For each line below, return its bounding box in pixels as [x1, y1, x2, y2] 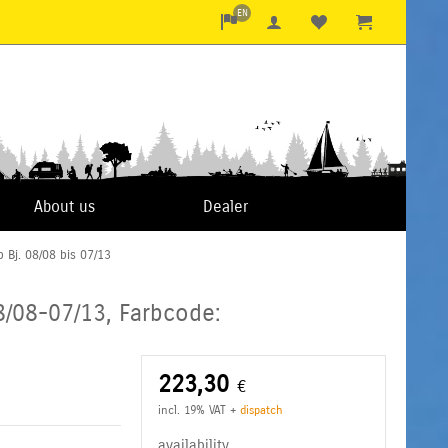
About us [34, 196, 96, 216]
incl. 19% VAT [158, 402, 227, 417]
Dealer [202, 196, 248, 216]
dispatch [240, 402, 284, 417]
